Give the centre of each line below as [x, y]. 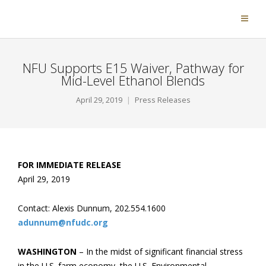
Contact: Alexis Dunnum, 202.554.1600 [92, 208]
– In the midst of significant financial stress [160, 251]
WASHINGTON [47, 251]
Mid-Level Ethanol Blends [133, 80]
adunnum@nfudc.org [63, 222]
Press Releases [162, 100]
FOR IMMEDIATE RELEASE [69, 165]
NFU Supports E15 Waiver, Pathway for [133, 68]
